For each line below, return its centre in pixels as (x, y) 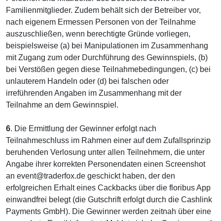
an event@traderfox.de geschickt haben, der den (91, 176)
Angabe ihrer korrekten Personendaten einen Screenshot (106, 164)
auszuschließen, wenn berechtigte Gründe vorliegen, (98, 34)
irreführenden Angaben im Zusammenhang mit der (94, 93)
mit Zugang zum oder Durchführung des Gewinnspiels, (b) (107, 57)
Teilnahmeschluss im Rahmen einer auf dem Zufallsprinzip (108, 140)
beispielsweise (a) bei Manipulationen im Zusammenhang (107, 45)
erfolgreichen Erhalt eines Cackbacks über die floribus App (108, 187)
